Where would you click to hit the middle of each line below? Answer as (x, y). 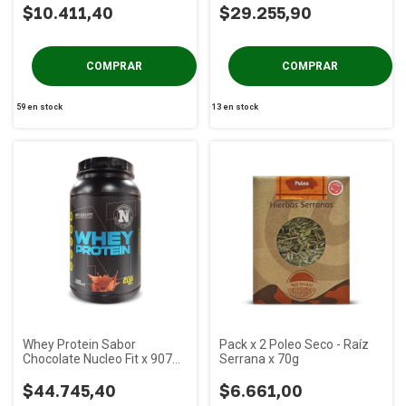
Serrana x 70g (259, 358)
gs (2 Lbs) (50, 373)
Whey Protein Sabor (79, 344)
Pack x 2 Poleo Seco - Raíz (294, 344)
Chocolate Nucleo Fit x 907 (97, 358)
